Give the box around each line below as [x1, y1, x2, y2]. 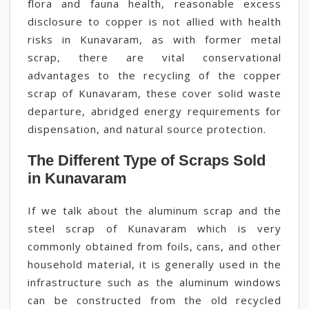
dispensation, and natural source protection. [28, 122, 266, 136]
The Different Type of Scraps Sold [28, 152, 266, 169]
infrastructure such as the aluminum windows [28, 275, 281, 289]
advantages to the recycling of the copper [28, 68, 281, 82]
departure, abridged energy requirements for [28, 104, 281, 118]
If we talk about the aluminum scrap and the [28, 203, 281, 217]
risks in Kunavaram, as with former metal [28, 32, 281, 46]
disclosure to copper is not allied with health [28, 14, 281, 28]
